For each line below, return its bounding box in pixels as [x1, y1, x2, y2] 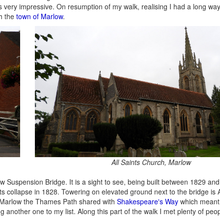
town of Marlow [16, 11, 63, 21]
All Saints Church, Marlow [111, 157, 191, 167]
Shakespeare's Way [117, 196, 178, 206]
